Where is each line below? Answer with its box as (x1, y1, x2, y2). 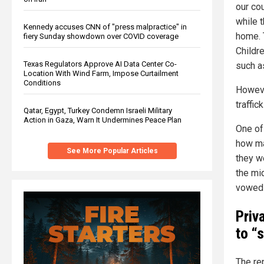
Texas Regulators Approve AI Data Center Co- (24, 59, 177, 68)
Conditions (24, 78, 61, 87)
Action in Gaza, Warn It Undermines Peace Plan (24, 115, 181, 124)
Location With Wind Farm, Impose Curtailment (24, 68, 179, 78)
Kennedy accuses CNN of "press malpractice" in (24, 22, 187, 31)
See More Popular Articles (66, 146, 158, 155)
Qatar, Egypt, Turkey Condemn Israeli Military (24, 105, 172, 115)
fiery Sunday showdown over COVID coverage (24, 31, 179, 41)
